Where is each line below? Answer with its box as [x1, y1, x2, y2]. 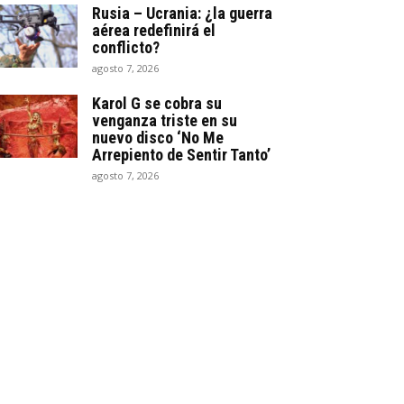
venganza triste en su [92, 110, 237, 130]
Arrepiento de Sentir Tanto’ [92, 144, 271, 164]
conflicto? [92, 37, 160, 57]
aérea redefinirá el [92, 20, 216, 40]
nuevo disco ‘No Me [92, 127, 224, 147]
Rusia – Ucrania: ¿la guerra [92, 3, 272, 23]
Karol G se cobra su [92, 93, 222, 113]
